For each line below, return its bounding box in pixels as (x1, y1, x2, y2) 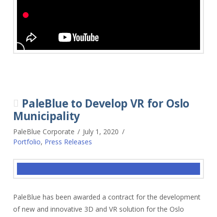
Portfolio (13, 137, 41, 146)
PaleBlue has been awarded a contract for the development (13, 192, 201, 201)
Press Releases (44, 137, 92, 146)
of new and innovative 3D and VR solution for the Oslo (13, 204, 184, 214)
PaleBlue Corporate (13, 127, 75, 136)
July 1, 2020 (83, 127, 119, 136)
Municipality (13, 108, 80, 124)
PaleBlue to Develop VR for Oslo (22, 96, 190, 111)
